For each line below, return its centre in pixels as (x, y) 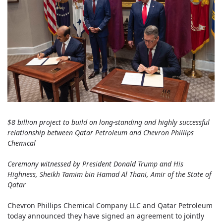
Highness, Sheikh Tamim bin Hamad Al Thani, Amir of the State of (109, 174)
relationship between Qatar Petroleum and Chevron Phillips (101, 132)
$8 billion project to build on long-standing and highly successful (109, 122)
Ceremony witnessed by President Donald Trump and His (95, 164)
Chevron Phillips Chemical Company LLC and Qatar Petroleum (110, 205)
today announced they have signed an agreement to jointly (106, 216)
